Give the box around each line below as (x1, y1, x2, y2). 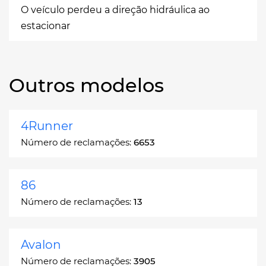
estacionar (21, 20, 70, 31)
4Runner (21, 118, 73, 133)
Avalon (21, 237, 61, 252)
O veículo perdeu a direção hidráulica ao (21, 4, 210, 15)
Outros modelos (9, 73, 164, 97)
